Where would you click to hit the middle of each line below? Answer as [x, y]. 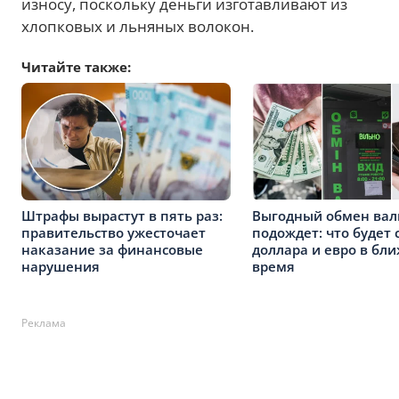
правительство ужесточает [114, 232]
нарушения [61, 266]
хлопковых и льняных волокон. [138, 26]
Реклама [44, 323]
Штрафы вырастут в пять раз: [122, 215]
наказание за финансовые [112, 249]
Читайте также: [76, 66]
